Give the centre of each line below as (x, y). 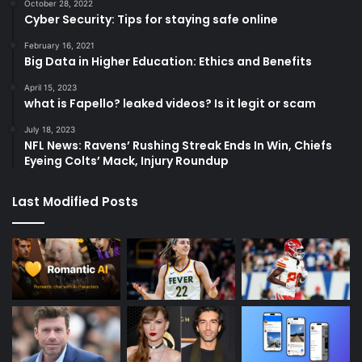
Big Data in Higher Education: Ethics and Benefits (168, 62)
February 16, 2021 (59, 46)
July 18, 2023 (50, 130)
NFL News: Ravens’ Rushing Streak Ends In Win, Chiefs (178, 146)
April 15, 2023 (51, 88)
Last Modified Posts (75, 202)
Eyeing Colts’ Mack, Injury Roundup (126, 161)
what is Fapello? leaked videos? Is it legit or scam (170, 104)
